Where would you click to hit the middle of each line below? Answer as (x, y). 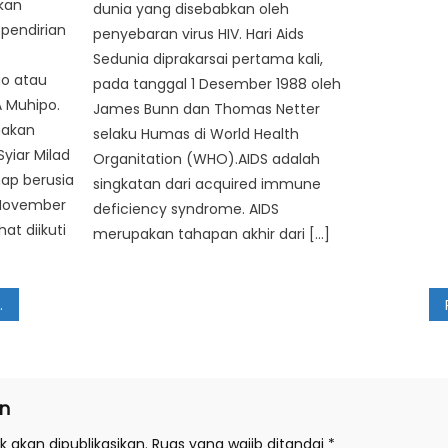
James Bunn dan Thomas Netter (207, 108)
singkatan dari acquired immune (207, 183)
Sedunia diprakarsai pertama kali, (208, 58)
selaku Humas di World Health (196, 133)
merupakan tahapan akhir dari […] (212, 233)
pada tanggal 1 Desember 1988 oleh (217, 83)
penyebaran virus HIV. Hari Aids (199, 33)
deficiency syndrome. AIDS (186, 208)
